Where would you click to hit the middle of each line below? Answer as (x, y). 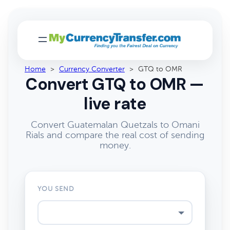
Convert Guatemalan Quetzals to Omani (115, 125)
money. (115, 145)
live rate (115, 104)
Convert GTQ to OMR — (115, 84)
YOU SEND (56, 189)
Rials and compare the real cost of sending (115, 135)
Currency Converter (92, 69)
